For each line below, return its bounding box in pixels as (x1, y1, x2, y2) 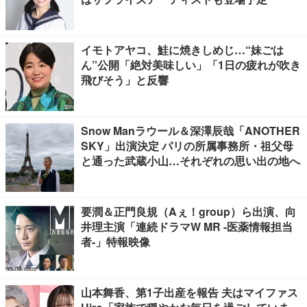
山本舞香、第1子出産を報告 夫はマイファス (81, 284, 298, 300)
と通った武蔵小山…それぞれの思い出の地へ (81, 153, 300, 169)
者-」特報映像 (81, 234, 150, 249)
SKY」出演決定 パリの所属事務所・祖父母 (81, 138, 293, 153)
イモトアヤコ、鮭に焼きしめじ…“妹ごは (81, 42, 284, 58)
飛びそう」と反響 (81, 72, 169, 88)
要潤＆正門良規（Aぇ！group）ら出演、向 (81, 204, 296, 219)
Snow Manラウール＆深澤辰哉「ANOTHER (81, 123, 300, 138)
